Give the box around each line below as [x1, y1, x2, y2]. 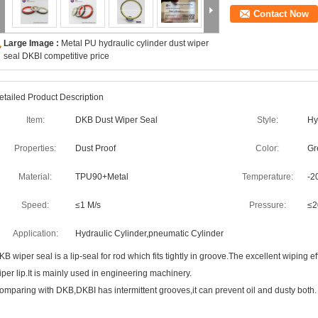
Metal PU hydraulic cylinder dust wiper [61, 38, 209, 48]
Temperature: [241, 172, 293, 182]
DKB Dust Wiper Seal [75, 115, 158, 125]
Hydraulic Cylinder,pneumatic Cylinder [75, 229, 224, 238]
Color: [256, 143, 279, 153]
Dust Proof [75, 143, 116, 153]
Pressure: [248, 200, 286, 210]
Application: [12, 229, 58, 238]
